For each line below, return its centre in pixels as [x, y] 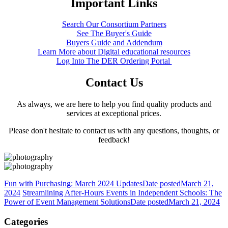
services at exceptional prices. [114, 113]
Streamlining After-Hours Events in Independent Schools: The [122, 193]
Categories [26, 221]
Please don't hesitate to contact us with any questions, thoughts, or [114, 131]
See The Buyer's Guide [114, 34]
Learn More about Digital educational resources [114, 52]
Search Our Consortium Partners [114, 24]
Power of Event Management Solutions [67, 202]
